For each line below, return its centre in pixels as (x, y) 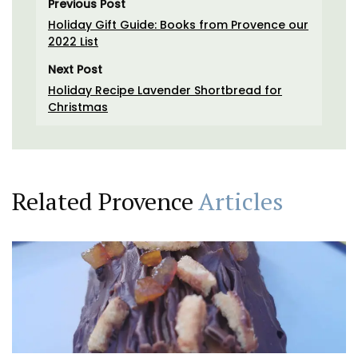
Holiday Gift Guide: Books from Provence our (178, 25)
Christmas (78, 107)
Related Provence (105, 202)
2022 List (73, 42)
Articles (241, 202)
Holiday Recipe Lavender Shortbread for (165, 91)
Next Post (75, 70)
